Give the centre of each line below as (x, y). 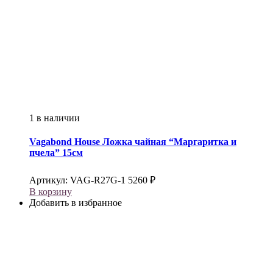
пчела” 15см (56, 153)
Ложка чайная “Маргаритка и (168, 142)
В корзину (51, 192)
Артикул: (50, 180)
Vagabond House (65, 142)
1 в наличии (55, 118)
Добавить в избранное (76, 203)
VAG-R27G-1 (98, 180)
